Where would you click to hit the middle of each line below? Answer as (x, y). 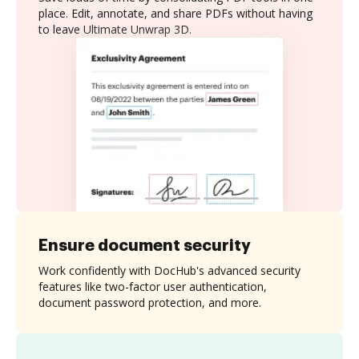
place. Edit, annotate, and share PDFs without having (175, 13)
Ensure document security (145, 245)
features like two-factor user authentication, (153, 286)
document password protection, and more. (150, 302)
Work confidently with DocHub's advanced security (169, 270)
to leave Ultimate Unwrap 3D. (115, 29)
